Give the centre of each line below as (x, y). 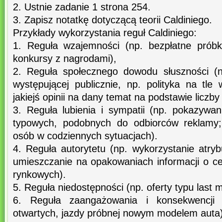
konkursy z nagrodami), (65, 59)
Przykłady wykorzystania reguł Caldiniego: (105, 33)
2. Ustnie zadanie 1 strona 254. (82, 7)
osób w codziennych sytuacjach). (85, 136)
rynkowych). (39, 175)
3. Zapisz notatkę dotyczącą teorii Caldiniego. (112, 20)
